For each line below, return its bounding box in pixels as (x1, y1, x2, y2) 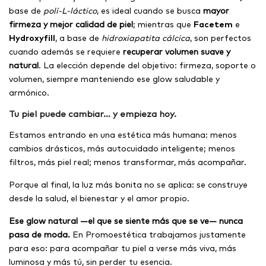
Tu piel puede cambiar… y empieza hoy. (9, 107, 176, 119)
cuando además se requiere (9, 46, 123, 57)
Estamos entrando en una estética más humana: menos (9, 129, 237, 140)
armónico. (9, 87, 49, 98)
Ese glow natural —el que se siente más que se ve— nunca (9, 215, 243, 226)
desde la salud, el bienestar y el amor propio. (9, 192, 189, 204)
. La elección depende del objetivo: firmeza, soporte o (39, 59, 256, 71)
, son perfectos (190, 32, 251, 43)
